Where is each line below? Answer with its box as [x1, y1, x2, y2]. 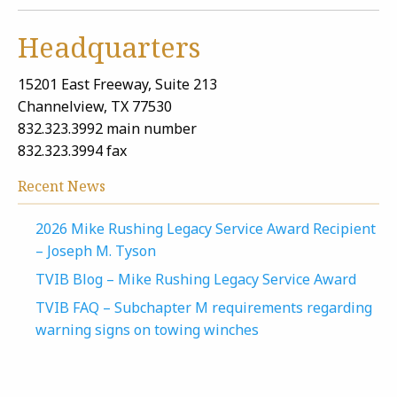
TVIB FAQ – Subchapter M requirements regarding [35, 298, 372, 317]
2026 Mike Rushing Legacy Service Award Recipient [35, 219, 376, 238]
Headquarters [18, 28, 200, 66]
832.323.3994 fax [18, 141, 127, 160]
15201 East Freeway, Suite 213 [18, 74, 217, 94]
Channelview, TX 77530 [18, 97, 172, 116]
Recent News [18, 176, 105, 196]
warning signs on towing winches [35, 320, 259, 339]
